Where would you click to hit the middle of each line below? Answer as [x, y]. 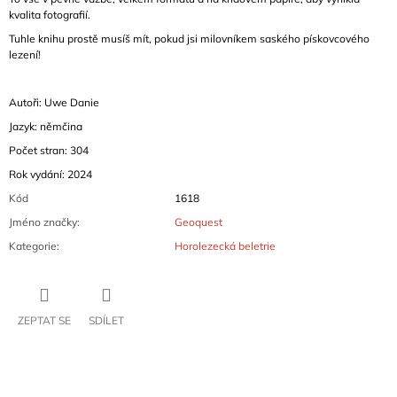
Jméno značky [43, 222]
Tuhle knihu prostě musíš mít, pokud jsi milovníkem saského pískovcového [189, 39]
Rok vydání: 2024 [51, 175]
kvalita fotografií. [50, 15]
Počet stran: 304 [49, 151]
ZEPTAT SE [44, 321]
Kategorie [33, 246]
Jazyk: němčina [46, 127]
